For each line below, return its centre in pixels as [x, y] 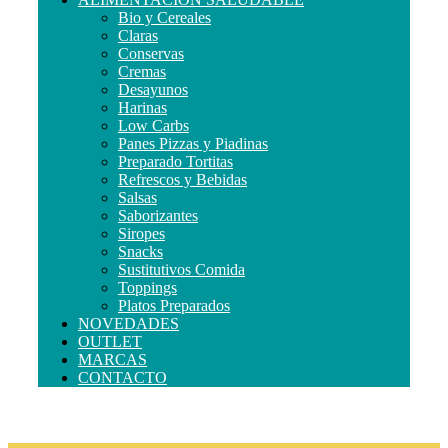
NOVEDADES [128, 323]
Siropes [141, 233]
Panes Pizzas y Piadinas [193, 143]
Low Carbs [153, 125]
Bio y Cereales [164, 17]
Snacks [140, 251]
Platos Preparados [174, 305]
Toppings [147, 287]
